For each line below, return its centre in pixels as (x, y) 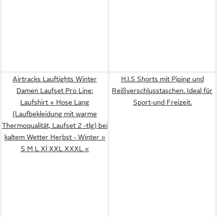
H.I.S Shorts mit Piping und (162, 79)
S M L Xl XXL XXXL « (55, 148)
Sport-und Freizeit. (162, 102)
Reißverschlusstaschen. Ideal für (162, 90)
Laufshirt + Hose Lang (55, 102)
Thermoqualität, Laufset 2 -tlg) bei (55, 125)
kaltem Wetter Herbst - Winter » (55, 137)
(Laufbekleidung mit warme (55, 114)
